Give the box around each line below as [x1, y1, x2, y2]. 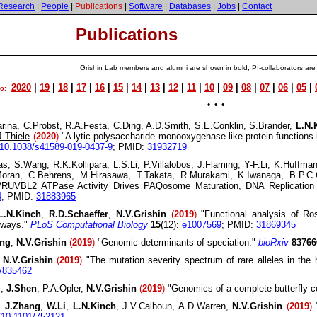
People [41, 1, 69, 11]
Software [129, 1, 163, 11]
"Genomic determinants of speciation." [95, 237, 258, 248]
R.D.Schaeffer [49, 209, 109, 219]
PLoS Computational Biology [30, 219, 148, 230]
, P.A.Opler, [37, 283, 86, 294]
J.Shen [6, 283, 37, 294]
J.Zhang [4, 301, 40, 311]
